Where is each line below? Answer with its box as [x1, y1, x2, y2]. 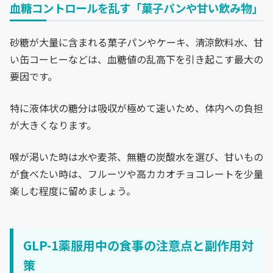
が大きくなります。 [10, 117, 96, 132]
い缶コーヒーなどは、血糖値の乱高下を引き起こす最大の [10, 51, 263, 66]
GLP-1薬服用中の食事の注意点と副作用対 [23, 236, 253, 255]
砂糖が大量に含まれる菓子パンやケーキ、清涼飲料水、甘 [10, 34, 263, 49]
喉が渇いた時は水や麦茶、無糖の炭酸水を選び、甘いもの [10, 149, 263, 164]
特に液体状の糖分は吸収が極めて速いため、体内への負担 [10, 100, 263, 115]
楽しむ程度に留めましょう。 [10, 183, 136, 198]
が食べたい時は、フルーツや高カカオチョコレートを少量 [10, 166, 263, 181]
